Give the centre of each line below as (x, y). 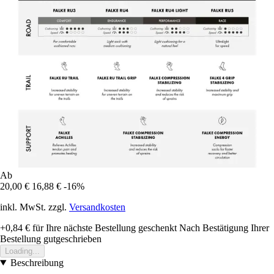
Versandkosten (97, 207)
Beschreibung (37, 262)
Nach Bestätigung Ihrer (224, 228)
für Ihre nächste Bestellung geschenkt (103, 228)
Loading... (22, 251)
